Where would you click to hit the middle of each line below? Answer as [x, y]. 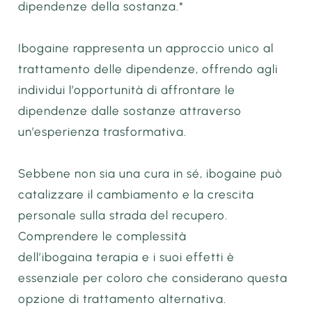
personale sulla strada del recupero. [123, 215]
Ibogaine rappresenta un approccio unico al [146, 48]
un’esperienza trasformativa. [103, 131]
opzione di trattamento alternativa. [123, 298]
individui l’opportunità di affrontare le [127, 89]
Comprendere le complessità [103, 236]
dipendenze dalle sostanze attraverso [130, 110]
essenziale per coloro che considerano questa [153, 278]
